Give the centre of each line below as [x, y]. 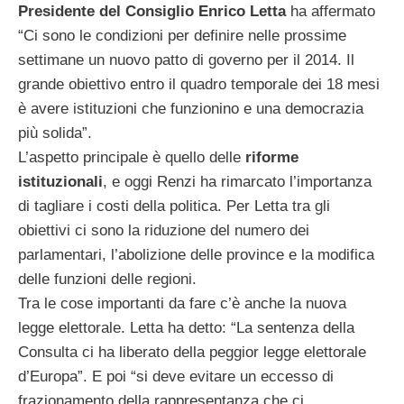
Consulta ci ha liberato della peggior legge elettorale [192, 352]
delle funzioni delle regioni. [107, 279]
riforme [272, 157]
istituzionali [60, 181]
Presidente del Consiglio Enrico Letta [152, 11]
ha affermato [331, 11]
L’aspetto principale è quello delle [132, 157]
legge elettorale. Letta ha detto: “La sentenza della [186, 327]
